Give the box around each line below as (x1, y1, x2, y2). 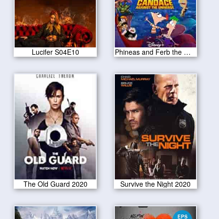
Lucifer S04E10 (31, 46, 79, 57)
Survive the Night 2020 (120, 178, 191, 189)
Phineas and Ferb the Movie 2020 (183, 46, 191, 57)
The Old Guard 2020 (23, 178, 88, 189)
